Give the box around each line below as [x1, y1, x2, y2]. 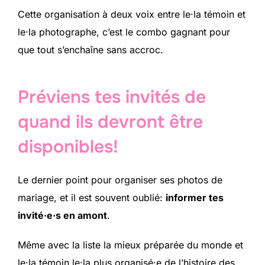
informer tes [166, 191, 224, 203]
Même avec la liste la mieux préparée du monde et [18, 238, 243, 251]
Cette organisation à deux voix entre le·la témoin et [18, 8, 245, 21]
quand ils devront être [18, 110, 203, 133]
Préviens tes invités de [18, 85, 206, 108]
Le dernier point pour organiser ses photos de [18, 173, 222, 186]
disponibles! [18, 135, 118, 158]
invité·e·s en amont [18, 209, 107, 221]
